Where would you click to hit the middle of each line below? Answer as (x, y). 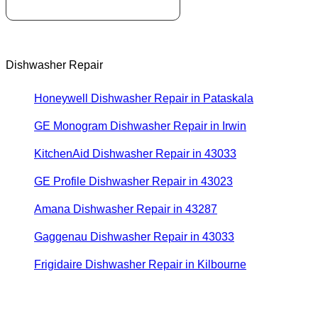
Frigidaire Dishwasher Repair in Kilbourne (140, 265)
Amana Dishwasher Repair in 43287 (126, 209)
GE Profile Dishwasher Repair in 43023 (133, 182)
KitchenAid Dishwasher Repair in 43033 (135, 154)
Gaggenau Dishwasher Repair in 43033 (134, 237)
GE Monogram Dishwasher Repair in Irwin (140, 126)
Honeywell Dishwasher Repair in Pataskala (144, 99)
